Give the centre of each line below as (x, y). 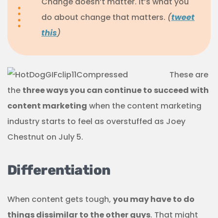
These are (189, 75)
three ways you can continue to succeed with (116, 91)
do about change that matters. (104, 18)
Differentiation (59, 170)
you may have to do (154, 200)
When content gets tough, (60, 200)
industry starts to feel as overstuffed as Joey (96, 122)
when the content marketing (144, 106)
